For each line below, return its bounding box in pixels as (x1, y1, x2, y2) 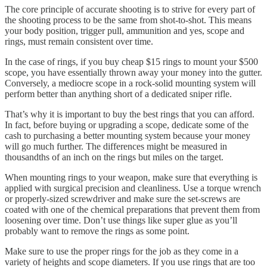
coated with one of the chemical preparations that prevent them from (5, 204, 260, 215)
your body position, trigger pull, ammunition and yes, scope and (5, 25, 244, 36)
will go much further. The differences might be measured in (5, 141, 227, 151)
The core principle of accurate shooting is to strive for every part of (5, 4, 255, 14)
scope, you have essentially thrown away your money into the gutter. (5, 67, 262, 77)
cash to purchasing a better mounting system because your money (5, 130, 250, 141)
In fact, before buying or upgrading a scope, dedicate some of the (5, 119, 249, 130)
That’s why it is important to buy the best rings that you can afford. (5, 108, 254, 119)
